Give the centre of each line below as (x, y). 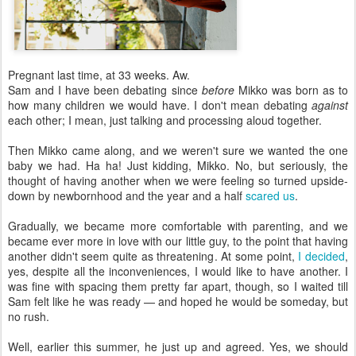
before (218, 90)
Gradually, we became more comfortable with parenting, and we (178, 226)
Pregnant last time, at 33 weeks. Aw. (99, 75)
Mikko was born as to (291, 90)
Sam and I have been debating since (105, 90)
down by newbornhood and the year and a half (127, 196)
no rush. (29, 317)
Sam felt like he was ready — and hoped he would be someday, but (178, 302)
